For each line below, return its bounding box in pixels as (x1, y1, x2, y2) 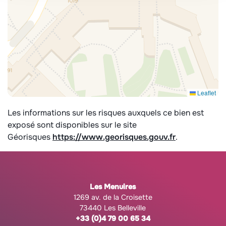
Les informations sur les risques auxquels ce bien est (8, 107, 204, 118)
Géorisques (8, 132, 52, 142)
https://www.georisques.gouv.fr (52, 132, 176, 142)
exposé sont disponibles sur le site (8, 120, 137, 130)
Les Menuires (90, 182, 136, 191)
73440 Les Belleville (80, 203, 146, 212)
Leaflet (195, 88, 216, 97)
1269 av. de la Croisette (73, 193, 152, 202)
